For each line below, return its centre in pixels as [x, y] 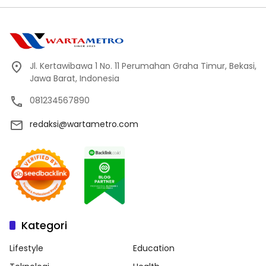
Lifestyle [26, 248]
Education [154, 248]
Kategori [44, 226]
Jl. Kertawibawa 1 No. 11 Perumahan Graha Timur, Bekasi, [143, 66]
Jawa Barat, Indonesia [75, 79]
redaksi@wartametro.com [84, 124]
